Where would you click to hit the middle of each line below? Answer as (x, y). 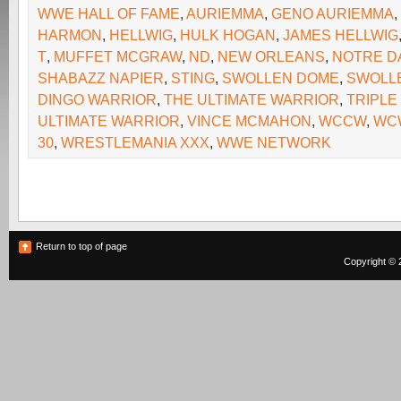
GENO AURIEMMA (333, 13)
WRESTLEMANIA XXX (135, 142)
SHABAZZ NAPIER (101, 78)
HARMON (70, 35)
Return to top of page (81, 246)
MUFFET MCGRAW (118, 56)
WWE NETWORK (274, 142)
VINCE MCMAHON (249, 121)
